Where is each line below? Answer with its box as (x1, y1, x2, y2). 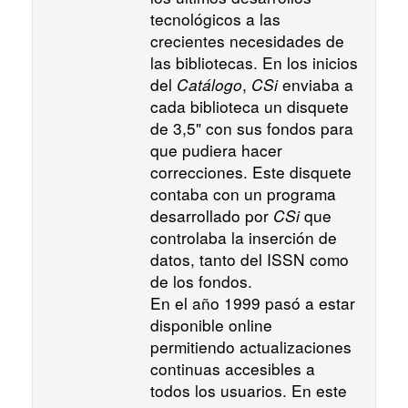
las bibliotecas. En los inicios (150, 51, 358, 75)
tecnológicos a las (150, 7, 280, 31)
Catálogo (177, 73, 242, 97)
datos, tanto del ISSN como (150, 248, 349, 271)
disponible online (150, 313, 272, 337)
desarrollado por (150, 204, 273, 228)
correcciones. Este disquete (150, 160, 352, 184)
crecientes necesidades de (150, 29, 344, 53)
